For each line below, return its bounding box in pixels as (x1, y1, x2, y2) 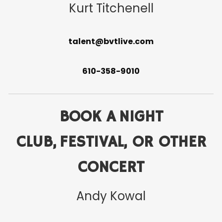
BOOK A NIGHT (59, 107, 163, 127)
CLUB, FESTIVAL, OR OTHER (16, 132, 206, 153)
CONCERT (78, 158, 144, 178)
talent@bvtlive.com (68, 36, 154, 48)
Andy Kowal (76, 188, 146, 205)
